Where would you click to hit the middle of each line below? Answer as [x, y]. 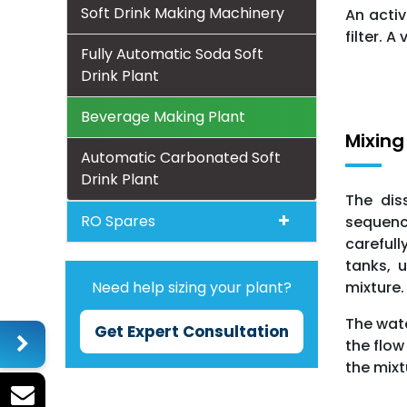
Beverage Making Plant [163, 117]
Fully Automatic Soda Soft [172, 54]
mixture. [374, 287]
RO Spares [118, 221]
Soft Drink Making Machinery [183, 13]
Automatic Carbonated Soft [181, 158]
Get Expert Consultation [191, 331]
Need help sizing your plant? [191, 288]
